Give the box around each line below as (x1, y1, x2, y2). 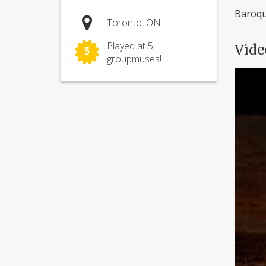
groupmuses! (107, 52, 161, 65)
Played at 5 (107, 39, 153, 52)
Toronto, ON (107, 15, 161, 29)
